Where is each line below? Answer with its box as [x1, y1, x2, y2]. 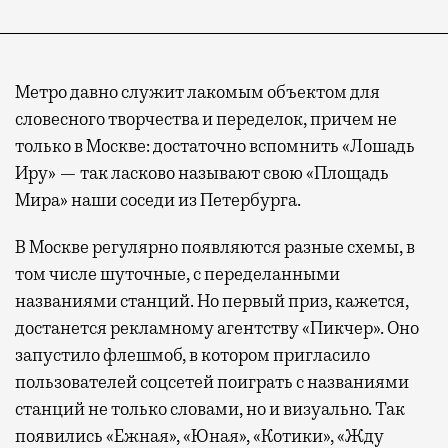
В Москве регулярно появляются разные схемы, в [15, 235, 415, 258]
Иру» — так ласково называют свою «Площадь [15, 161, 389, 184]
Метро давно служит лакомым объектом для [15, 80, 380, 103]
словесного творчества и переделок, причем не [15, 107, 397, 130]
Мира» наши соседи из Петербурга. [15, 188, 301, 211]
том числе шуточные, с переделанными [15, 262, 340, 285]
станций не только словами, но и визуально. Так [15, 397, 405, 420]
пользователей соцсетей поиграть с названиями [15, 370, 409, 393]
